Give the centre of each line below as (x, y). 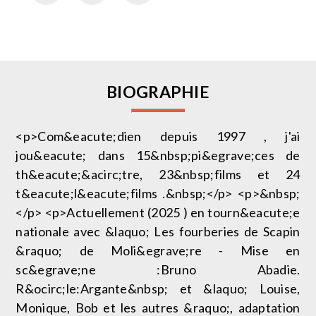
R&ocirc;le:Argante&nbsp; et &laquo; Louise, (158, 289)
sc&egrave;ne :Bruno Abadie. (158, 270)
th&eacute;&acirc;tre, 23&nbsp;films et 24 (158, 175)
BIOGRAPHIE (158, 92)
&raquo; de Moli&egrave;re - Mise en (158, 251)
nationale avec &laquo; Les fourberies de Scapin (158, 232)
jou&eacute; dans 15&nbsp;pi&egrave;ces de (158, 156)
